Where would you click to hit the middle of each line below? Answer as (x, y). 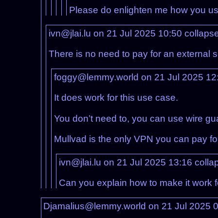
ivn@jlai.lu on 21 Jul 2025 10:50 (116, 34)
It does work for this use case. (116, 98)
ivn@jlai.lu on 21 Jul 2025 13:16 (127, 162)
